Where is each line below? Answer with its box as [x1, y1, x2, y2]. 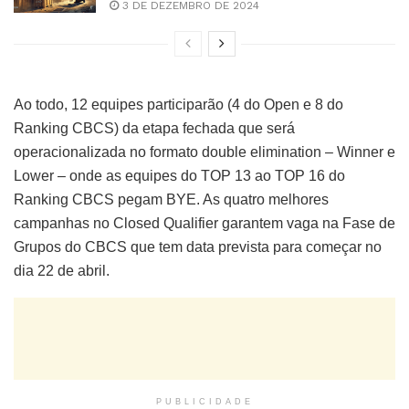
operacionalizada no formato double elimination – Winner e [14, 144, 395, 160]
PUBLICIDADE [155, 397, 254, 406]
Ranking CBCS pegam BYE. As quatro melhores [14, 192, 329, 207]
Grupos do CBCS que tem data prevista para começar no [14, 239, 382, 255]
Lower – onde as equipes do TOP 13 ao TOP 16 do [14, 168, 345, 184]
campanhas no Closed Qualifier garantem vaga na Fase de [14, 215, 395, 231]
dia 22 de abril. [14, 263, 110, 278]
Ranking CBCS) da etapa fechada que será [14, 121, 295, 136]
